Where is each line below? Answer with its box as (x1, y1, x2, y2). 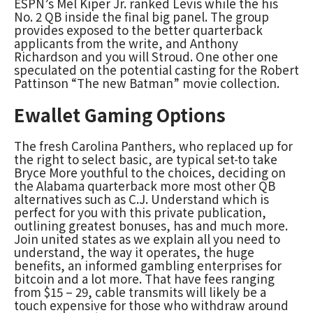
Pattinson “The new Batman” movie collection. (14, 73, 279, 92)
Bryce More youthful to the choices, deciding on (14, 163, 286, 181)
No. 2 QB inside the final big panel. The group (14, 7, 269, 25)
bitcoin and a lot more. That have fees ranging (14, 269, 275, 287)
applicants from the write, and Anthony (14, 34, 238, 52)
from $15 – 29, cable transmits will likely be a (14, 282, 266, 300)
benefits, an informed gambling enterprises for (14, 256, 282, 274)
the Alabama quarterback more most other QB (14, 176, 275, 194)
